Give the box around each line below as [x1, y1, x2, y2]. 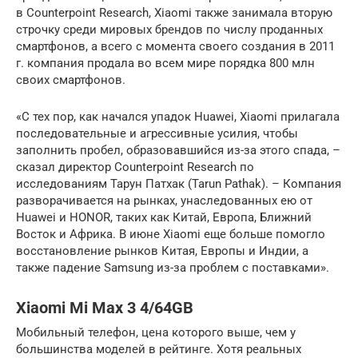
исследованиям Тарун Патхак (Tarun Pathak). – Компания [16, 177, 341, 191]
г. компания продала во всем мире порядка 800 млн [16, 56, 315, 70]
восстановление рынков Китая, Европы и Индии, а [16, 244, 308, 258]
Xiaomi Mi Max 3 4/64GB [16, 299, 193, 318]
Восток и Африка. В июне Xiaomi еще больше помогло [16, 227, 325, 241]
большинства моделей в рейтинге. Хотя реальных [16, 342, 301, 356]
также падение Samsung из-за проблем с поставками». [16, 261, 329, 275]
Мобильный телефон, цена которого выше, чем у [16, 325, 296, 340]
